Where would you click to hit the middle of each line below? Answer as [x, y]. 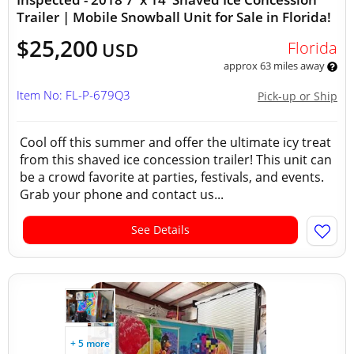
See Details [160, 230]
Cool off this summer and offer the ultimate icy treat [175, 142]
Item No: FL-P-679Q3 [73, 95]
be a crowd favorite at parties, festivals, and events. [172, 177]
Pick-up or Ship [298, 96]
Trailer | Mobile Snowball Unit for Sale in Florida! [174, 17]
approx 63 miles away [275, 66]
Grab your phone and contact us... [122, 194]
